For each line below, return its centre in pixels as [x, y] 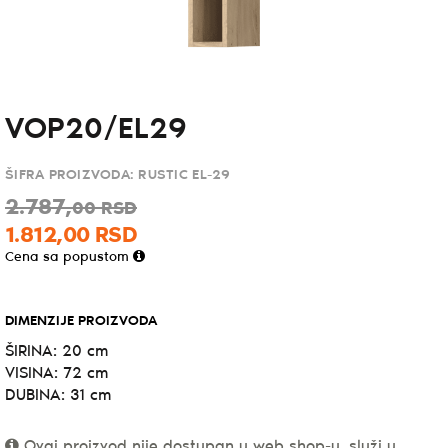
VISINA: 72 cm [56, 373]
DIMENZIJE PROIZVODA [81, 321]
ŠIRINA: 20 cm [56, 351]
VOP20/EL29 [96, 129]
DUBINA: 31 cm [58, 395]
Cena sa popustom [69, 257]
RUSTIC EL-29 [184, 175]
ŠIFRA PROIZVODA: [72, 175]
